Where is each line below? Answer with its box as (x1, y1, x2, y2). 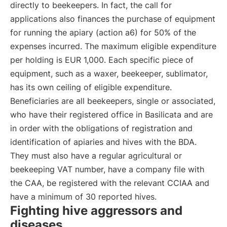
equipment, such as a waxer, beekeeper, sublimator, (10, 68, 208, 79)
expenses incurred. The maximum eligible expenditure (10, 41, 216, 51)
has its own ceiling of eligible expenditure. (10, 82, 172, 92)
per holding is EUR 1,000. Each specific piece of (10, 55, 194, 65)
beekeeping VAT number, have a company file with (10, 164, 204, 174)
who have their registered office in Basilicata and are (10, 109, 213, 120)
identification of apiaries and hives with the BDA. (10, 137, 197, 147)
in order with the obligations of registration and (10, 123, 193, 133)
